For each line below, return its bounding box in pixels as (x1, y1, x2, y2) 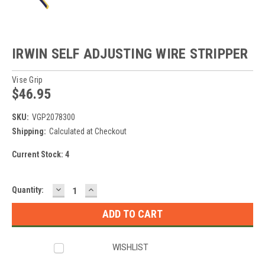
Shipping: (12, 126, 46, 136)
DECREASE (54, 182, 105, 195)
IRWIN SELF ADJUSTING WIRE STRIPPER (12, 45, 248, 62)
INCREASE (86, 182, 135, 195)
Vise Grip (12, 75, 43, 85)
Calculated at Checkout (49, 126, 127, 136)
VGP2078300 (31, 112, 75, 122)
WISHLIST (112, 242, 149, 252)
